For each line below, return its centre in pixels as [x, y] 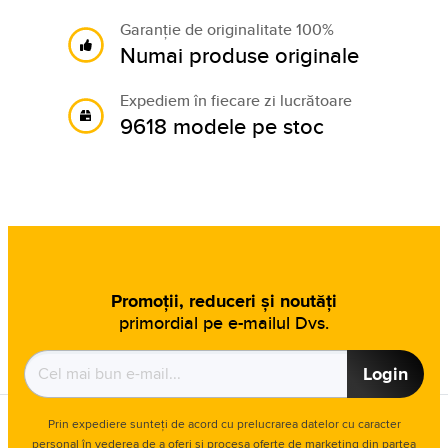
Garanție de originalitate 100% [227, 29]
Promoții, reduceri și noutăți [224, 301]
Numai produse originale [239, 55]
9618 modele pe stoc [222, 126]
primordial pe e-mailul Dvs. [224, 322]
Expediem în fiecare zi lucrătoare [236, 100]
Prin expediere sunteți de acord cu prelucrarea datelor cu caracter [224, 423]
